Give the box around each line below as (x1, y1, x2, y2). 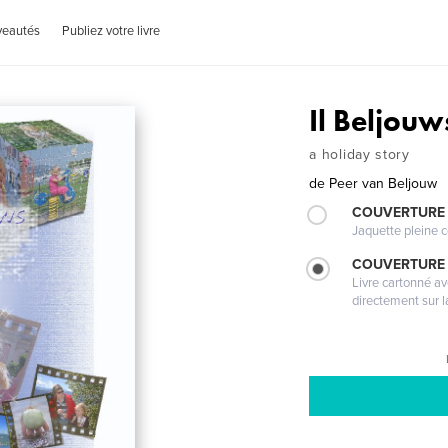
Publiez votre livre (62, 23, 161, 39)
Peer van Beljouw (329, 175, 438, 192)
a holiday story (309, 146, 410, 163)
